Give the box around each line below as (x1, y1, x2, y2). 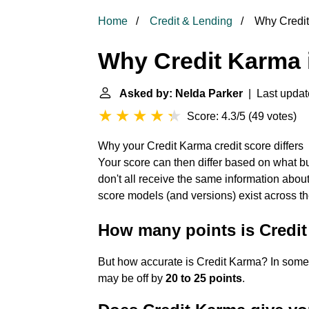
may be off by (98, 272, 166, 284)
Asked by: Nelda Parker (119, 88, 243, 99)
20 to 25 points (166, 272, 242, 284)
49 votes (252, 110, 293, 122)
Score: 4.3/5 (187, 110, 246, 122)
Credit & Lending (150, 15, 232, 27)
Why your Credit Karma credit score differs (98, 140, 303, 152)
